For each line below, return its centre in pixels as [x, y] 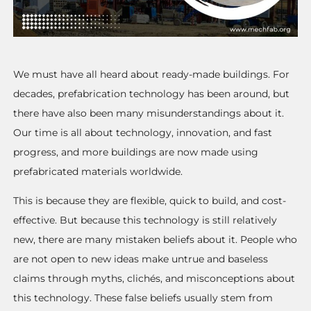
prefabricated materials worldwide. [98, 171]
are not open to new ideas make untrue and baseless [141, 259]
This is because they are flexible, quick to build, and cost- [150, 201]
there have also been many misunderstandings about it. [149, 113]
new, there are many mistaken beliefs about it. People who [155, 240]
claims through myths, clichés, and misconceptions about [154, 279]
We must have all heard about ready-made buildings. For [152, 74]
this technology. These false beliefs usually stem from [143, 298]
